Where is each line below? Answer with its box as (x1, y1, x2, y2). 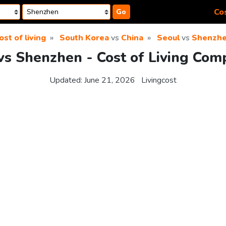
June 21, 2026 (84, 75, 135, 86)
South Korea (60, 32, 109, 43)
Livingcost (141, 75, 177, 86)
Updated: (49, 75, 84, 86)
